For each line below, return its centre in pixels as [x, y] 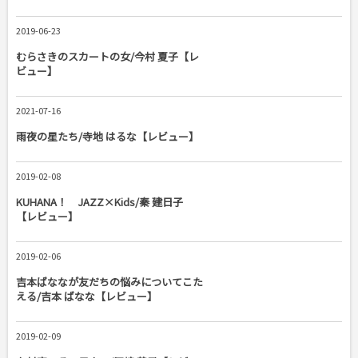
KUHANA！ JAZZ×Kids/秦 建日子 [99, 202]
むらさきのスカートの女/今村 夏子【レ [107, 57]
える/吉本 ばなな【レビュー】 [87, 296]
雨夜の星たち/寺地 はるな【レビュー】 [107, 137]
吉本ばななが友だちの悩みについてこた [109, 282]
